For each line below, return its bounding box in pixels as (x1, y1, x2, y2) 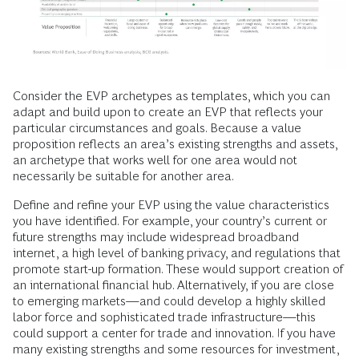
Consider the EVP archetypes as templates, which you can (13, 89, 330, 103)
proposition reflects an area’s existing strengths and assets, (13, 137, 337, 151)
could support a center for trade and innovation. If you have (13, 326, 336, 341)
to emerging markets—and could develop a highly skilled (13, 294, 325, 309)
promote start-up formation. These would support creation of (13, 262, 343, 276)
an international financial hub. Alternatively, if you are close (13, 278, 334, 292)
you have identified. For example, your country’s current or (13, 214, 327, 228)
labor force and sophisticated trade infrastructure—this (13, 310, 316, 325)
